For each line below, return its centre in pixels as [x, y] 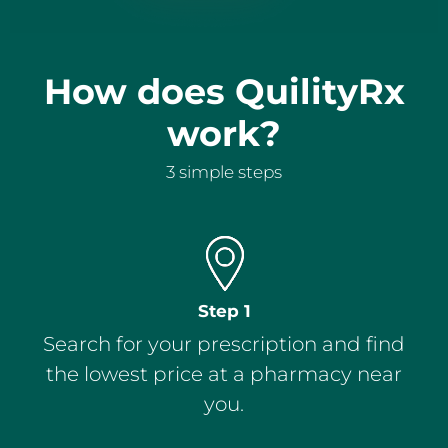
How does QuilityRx [224, 92]
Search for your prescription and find [224, 343]
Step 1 [224, 310]
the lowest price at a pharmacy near [224, 373]
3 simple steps [224, 172]
